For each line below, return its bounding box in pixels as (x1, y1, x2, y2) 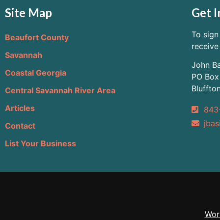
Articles (5, 103, 35, 113)
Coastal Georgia (5, 68, 66, 78)
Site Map (5, 5, 52, 20)
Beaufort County (5, 32, 69, 43)
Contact (5, 121, 35, 131)
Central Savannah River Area (5, 85, 115, 96)
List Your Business (5, 138, 76, 149)
